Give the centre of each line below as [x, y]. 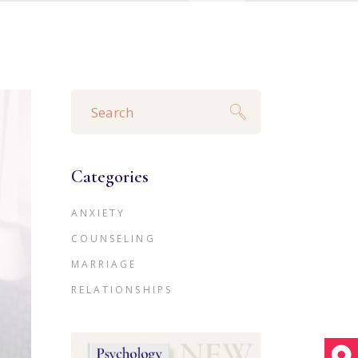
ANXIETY [98, 213]
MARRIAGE [104, 264]
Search [91, 95]
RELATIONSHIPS [122, 290]
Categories [109, 177]
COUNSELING [113, 239]
